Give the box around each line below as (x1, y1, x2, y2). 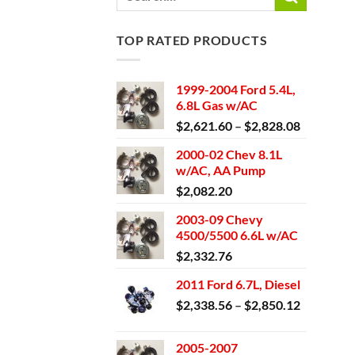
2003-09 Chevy (176, 211, 263, 227)
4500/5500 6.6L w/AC (176, 227, 298, 242)
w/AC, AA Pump (176, 162, 265, 177)
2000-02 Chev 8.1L (176, 146, 282, 162)
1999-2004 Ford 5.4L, (176, 81, 296, 97)
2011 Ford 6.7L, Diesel (176, 276, 300, 292)
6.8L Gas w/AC (176, 97, 258, 113)
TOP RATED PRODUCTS (116, 32, 268, 48)
